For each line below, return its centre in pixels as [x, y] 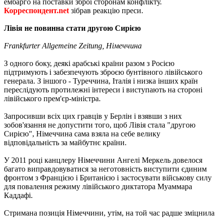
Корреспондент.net [36, 10]
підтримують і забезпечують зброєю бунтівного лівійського [103, 72]
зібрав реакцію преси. [106, 10]
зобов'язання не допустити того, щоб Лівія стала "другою [100, 125]
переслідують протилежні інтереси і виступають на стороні [103, 89]
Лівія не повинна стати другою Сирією [72, 28]
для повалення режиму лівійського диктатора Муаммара [98, 186]
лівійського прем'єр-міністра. [52, 98]
